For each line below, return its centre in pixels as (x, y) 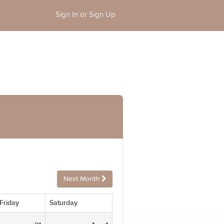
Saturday (63, 203)
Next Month (82, 179)
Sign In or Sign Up (85, 15)
